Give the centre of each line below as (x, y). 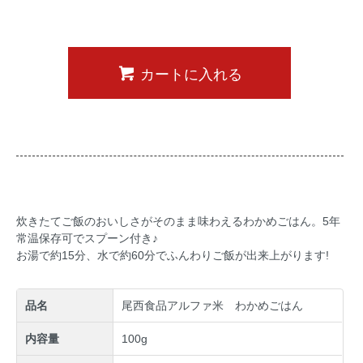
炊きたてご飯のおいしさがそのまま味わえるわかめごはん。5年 (178, 222)
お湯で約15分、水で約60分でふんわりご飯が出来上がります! (173, 256)
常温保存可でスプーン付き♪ (87, 239)
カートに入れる (192, 73)
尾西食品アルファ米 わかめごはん (212, 306)
